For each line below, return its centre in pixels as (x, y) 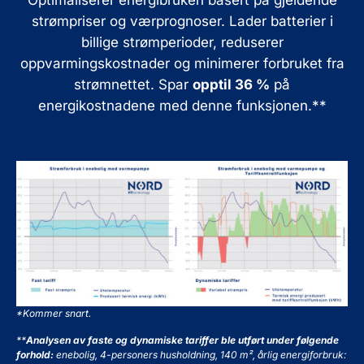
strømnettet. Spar (133, 85)
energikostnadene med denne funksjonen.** (182, 106)
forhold (33, 354)
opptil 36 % (231, 85)
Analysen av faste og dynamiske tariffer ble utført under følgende (182, 340)
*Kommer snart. (54, 314)
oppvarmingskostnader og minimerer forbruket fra (182, 64)
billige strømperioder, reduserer (182, 43)
